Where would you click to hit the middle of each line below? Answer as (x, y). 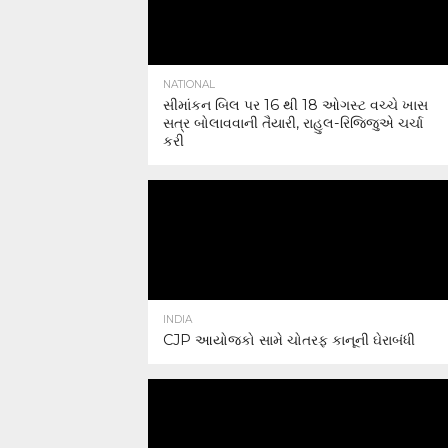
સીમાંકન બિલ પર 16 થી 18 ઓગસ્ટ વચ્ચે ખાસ (295, 105)
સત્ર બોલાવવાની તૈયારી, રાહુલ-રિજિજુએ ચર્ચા (293, 123)
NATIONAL (189, 84)
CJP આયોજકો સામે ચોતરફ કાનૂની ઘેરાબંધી (289, 340)
